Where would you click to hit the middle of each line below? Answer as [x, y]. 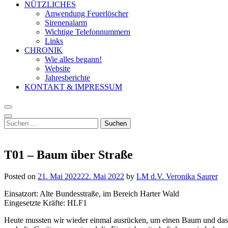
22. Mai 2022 [103, 176]
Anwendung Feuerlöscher [87, 13]
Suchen [16, 122]
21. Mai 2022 [59, 176]
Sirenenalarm [66, 22]
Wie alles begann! [73, 59]
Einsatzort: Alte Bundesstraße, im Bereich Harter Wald [92, 193]
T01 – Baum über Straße [68, 154]
